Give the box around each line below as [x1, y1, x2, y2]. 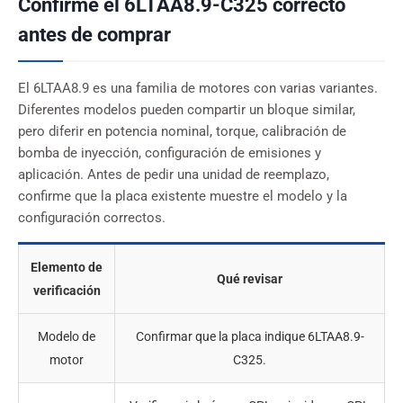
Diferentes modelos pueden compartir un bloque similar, [18, 103, 355, 119]
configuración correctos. [18, 210, 166, 227]
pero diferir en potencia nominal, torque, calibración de [18, 124, 346, 140]
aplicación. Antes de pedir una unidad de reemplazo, [18, 167, 329, 184]
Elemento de [31, 260, 103, 275]
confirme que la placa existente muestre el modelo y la [18, 189, 347, 205]
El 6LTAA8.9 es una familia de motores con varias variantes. [18, 81, 378, 97]
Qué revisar [217, 272, 282, 287]
